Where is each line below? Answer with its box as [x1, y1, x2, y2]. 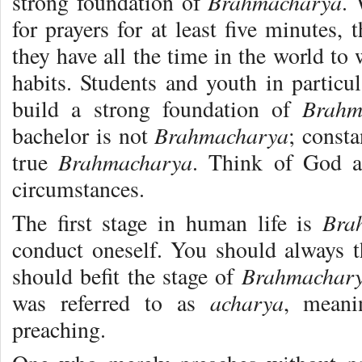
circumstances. [12, 174, 145, 204]
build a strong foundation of [12, 94, 303, 124]
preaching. [12, 314, 106, 345]
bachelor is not [12, 120, 155, 151]
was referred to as [12, 288, 210, 318]
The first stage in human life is [12, 208, 322, 238]
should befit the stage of [12, 261, 242, 292]
